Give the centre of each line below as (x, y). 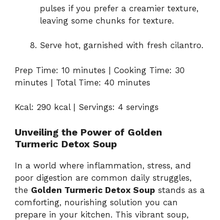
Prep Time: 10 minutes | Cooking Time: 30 (100, 70)
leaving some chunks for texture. (107, 20)
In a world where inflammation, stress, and (103, 165)
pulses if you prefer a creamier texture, (119, 8)
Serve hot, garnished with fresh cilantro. (122, 45)
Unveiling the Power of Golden (88, 132)
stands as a (180, 190)
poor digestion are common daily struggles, (103, 178)
